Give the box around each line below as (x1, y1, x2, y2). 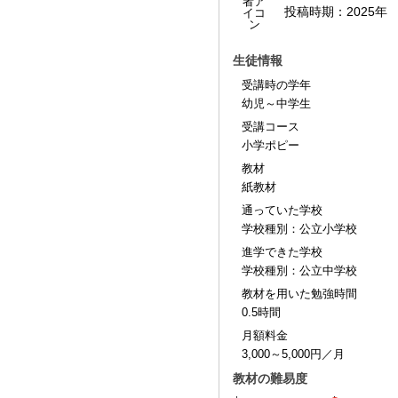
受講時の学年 (242, 78, 311, 92)
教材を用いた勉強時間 (242, 287, 357, 300)
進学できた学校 (242, 245, 322, 259)
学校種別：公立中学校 (242, 264, 357, 277)
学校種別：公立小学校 (242, 222, 357, 235)
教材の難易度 (233, 371, 307, 386)
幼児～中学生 (242, 97, 311, 110)
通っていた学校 (242, 203, 322, 217)
